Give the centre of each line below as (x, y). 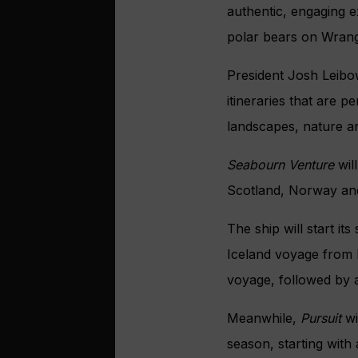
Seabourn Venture (280, 165)
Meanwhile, (264, 318)
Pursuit (321, 318)
